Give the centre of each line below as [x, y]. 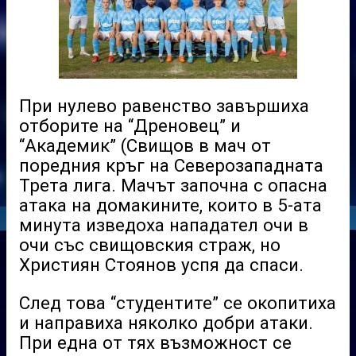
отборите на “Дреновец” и [130, 126]
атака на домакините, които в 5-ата [170, 205]
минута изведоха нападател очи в [164, 225]
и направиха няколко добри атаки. [166, 322]
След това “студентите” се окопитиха [178, 302]
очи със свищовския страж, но [150, 245]
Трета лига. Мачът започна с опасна [173, 186]
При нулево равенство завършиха [164, 106]
